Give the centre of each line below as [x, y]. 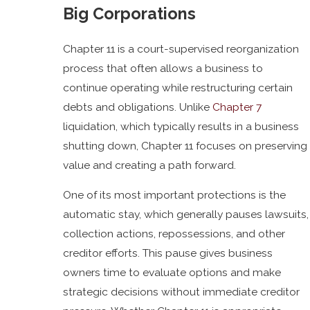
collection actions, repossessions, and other [174, 234]
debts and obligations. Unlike [138, 107]
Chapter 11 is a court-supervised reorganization [181, 48]
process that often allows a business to [163, 68]
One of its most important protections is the [175, 195]
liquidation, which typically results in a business [181, 126]
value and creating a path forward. [150, 165]
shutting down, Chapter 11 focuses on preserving [185, 145]
